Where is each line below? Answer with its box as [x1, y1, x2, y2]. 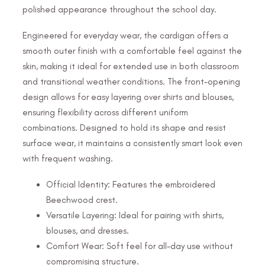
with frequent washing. [22, 153, 113, 164]
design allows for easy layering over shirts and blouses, [22, 91, 234, 102]
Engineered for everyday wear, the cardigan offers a [22, 30, 228, 41]
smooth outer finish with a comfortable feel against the [22, 45, 242, 56]
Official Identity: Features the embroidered [46, 179, 215, 190]
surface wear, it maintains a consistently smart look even [22, 137, 243, 148]
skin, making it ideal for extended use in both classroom [22, 60, 239, 72]
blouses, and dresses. [46, 225, 129, 236]
